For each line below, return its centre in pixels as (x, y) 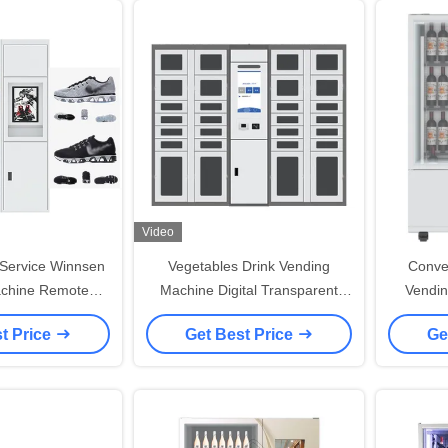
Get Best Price (241, 334)
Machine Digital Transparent (249, 290)
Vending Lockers (249, 314)
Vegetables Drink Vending (249, 266)
